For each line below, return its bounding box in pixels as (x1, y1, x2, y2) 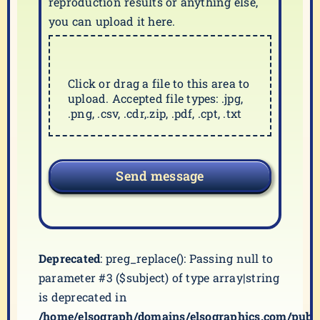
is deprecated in (39, 289, 127, 304)
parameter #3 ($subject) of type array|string (39, 270, 280, 285)
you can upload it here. (49, 14, 176, 29)
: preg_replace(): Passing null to (100, 251, 274, 266)
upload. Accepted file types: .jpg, (68, 91, 244, 106)
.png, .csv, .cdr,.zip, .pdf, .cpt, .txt (68, 106, 242, 121)
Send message (116, 167, 204, 184)
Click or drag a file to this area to (68, 76, 250, 91)
